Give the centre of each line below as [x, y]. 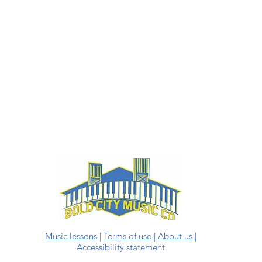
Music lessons [71, 236]
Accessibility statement [121, 247]
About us [175, 236]
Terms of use [128, 236]
